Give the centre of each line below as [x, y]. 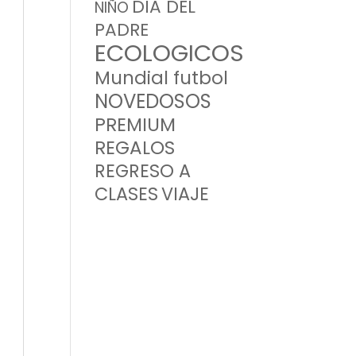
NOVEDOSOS [153, 101]
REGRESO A [143, 170]
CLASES [127, 193]
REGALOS [135, 147]
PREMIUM [135, 124]
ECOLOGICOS [170, 52]
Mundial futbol [162, 77]
